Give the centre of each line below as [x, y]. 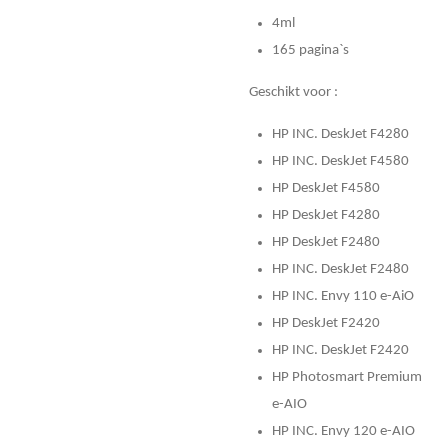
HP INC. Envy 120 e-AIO [343, 431]
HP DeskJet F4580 [325, 188]
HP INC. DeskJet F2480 [340, 269]
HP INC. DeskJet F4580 [340, 161]
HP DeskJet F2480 [325, 242]
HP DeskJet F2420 [325, 323]
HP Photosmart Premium [346, 377]
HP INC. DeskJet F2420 [340, 350]
